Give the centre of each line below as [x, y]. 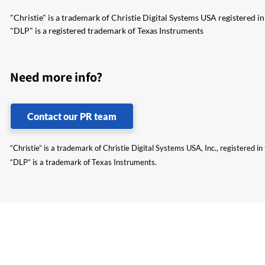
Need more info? [56, 77]
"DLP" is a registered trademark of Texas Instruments [107, 30]
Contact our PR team [72, 116]
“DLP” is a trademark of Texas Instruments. [83, 162]
